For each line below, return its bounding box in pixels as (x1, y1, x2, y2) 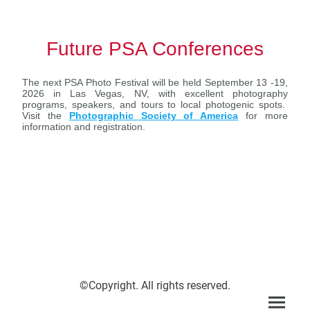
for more (238, 110, 289, 121)
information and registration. (22, 121, 145, 132)
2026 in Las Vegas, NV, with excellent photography (22, 88, 288, 99)
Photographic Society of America (69, 110, 239, 121)
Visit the (22, 110, 69, 121)
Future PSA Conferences (46, 37, 264, 60)
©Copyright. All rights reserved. (80, 278, 230, 292)
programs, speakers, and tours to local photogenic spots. (22, 99, 288, 110)
